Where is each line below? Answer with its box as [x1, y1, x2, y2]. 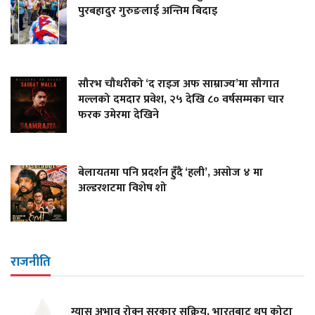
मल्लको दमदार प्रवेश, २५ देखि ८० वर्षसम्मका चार [78, 89, 284, 109]
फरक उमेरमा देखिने [78, 105, 159, 124]
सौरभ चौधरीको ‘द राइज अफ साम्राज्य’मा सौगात [78, 74, 279, 94]
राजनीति [11, 251, 51, 273]
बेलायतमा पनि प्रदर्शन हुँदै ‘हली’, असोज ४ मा [78, 162, 263, 182]
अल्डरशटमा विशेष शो [78, 178, 167, 198]
